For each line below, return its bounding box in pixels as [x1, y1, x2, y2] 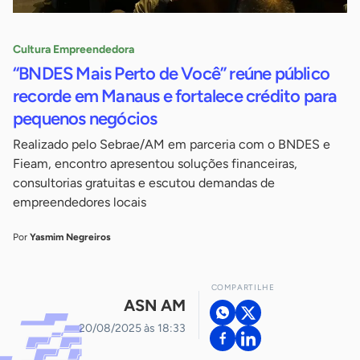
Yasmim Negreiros [30, 231, 111, 243]
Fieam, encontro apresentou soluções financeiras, [13, 156, 297, 172]
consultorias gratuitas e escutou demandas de [13, 175, 275, 191]
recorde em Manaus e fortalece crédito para [13, 85, 337, 108]
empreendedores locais [13, 194, 146, 211]
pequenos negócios [13, 108, 157, 130]
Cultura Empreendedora [13, 43, 134, 57]
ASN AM [123, 295, 186, 315]
